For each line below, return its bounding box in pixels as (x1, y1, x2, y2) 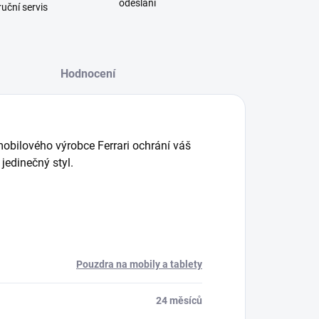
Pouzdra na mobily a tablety (76, 258, 202, 270)
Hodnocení (61, 67, 116, 80)
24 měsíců (156, 295, 202, 306)
